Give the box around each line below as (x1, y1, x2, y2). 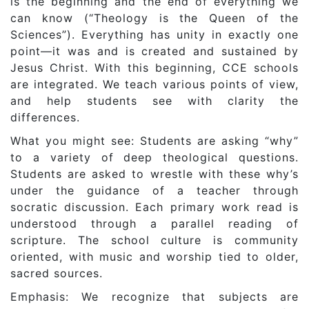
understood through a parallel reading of (10, 217, 299, 231)
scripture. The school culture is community (10, 233, 299, 248)
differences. (10, 110, 80, 125)
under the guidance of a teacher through (10, 183, 299, 198)
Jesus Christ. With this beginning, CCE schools (10, 61, 299, 75)
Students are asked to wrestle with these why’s (10, 167, 299, 181)
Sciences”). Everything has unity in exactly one (10, 28, 299, 42)
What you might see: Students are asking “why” (10, 134, 299, 148)
